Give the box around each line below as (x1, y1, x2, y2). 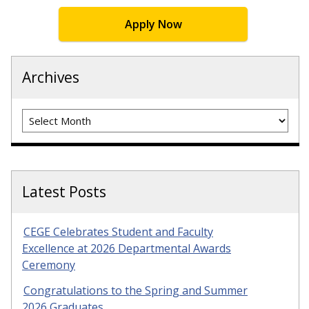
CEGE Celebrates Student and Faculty (23, 224, 213, 239)
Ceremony (22, 257, 75, 272)
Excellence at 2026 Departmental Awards (22, 241, 231, 256)
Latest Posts (22, 182, 106, 201)
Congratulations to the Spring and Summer (23, 282, 248, 298)
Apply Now (124, 17, 182, 32)
